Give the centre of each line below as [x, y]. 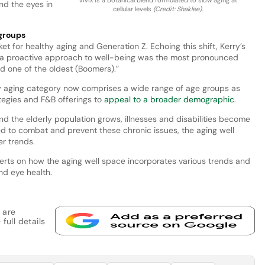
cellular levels [133, 9]
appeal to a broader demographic [169, 99]
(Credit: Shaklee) [177, 9]
